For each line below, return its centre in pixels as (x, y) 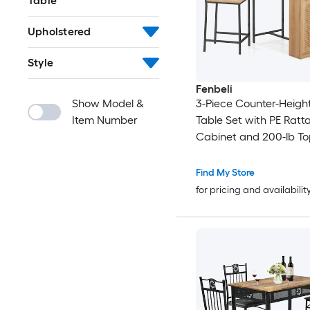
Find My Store (225, 173)
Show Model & (108, 103)
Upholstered (60, 31)
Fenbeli (214, 89)
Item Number (105, 120)
